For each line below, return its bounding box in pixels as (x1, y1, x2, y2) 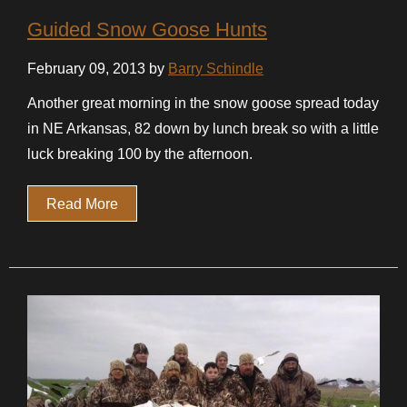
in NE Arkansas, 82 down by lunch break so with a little (27, 120, 379, 136)
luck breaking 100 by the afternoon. (27, 145, 253, 162)
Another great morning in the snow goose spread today (27, 94, 379, 111)
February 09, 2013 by (27, 60, 168, 76)
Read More (46, 195, 118, 212)
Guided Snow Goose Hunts (27, 17, 267, 41)
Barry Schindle (168, 60, 263, 76)
